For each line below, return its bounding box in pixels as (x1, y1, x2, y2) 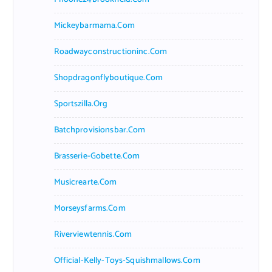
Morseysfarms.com (53, 201, 126, 216)
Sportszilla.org (53, 97, 108, 111)
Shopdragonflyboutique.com (53, 70, 163, 85)
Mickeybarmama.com (53, 18, 135, 33)
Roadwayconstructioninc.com (53, 44, 168, 59)
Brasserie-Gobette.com (53, 149, 140, 163)
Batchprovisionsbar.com (53, 123, 146, 137)
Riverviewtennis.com (53, 227, 132, 242)
